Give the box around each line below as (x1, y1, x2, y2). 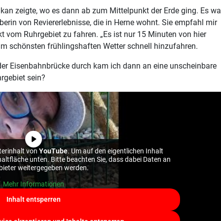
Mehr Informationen (2, 180, 64, 188)
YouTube (39, 147, 68, 155)
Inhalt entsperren (6, 195, 61, 203)
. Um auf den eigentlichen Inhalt (68, 147, 164, 155)
